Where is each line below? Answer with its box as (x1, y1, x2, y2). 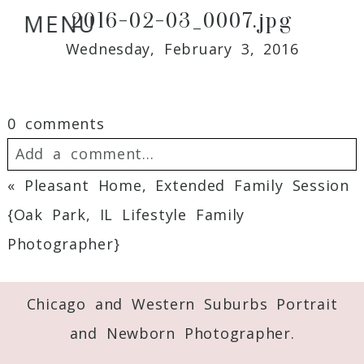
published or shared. (168, 189, 339, 210)
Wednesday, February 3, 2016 (65, 38, 299, 58)
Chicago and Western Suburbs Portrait (26, 293, 338, 314)
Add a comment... (15, 143, 154, 163)
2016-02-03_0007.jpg (71, 6, 292, 33)
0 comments (6, 113, 105, 133)
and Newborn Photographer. (69, 323, 295, 343)
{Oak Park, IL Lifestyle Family (6, 204, 245, 224)
